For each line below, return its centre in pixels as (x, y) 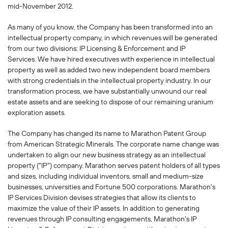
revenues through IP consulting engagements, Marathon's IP (102, 219)
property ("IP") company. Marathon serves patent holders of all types (114, 166)
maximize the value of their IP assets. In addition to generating (104, 208)
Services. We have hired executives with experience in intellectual (111, 59)
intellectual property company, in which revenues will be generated (112, 38)
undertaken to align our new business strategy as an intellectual (107, 155)
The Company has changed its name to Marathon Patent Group (107, 134)
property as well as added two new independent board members (109, 70)
